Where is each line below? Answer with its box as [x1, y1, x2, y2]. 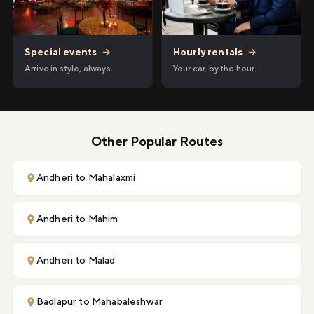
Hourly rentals [173, 46, 245, 57]
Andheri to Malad [36, 254, 116, 266]
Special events [25, 46, 100, 58]
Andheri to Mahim [36, 213, 118, 225]
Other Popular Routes [90, 134, 224, 149]
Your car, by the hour [173, 62, 255, 74]
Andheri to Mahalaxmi [36, 172, 136, 184]
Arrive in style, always [25, 63, 111, 74]
